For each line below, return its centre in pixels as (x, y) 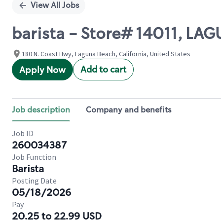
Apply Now (42, 70)
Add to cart (103, 70)
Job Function (34, 157)
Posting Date (34, 181)
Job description (41, 110)
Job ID (23, 133)
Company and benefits (129, 110)
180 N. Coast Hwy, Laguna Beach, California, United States (106, 54)
